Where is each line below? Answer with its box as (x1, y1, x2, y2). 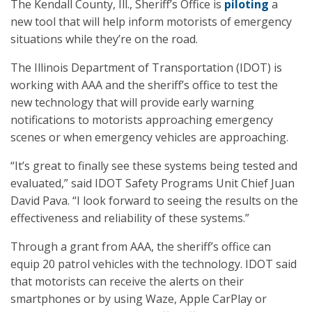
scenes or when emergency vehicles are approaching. (10, 130, 288, 145)
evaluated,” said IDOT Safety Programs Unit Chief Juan (10, 175, 295, 191)
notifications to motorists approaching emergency (10, 112, 273, 127)
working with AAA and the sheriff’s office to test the (10, 77, 278, 93)
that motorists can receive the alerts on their (10, 274, 244, 289)
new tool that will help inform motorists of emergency (10, 14, 292, 29)
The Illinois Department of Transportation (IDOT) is (10, 60, 282, 75)
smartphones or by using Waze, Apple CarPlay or (10, 291, 267, 306)
